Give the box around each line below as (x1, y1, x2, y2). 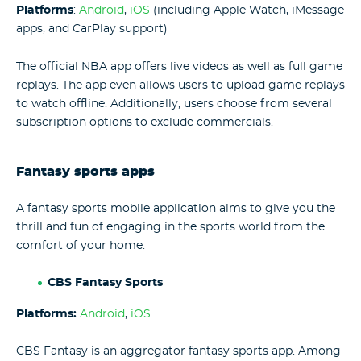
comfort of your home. (16, 240, 145, 252)
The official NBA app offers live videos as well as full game (16, 60, 342, 73)
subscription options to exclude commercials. (16, 116, 273, 128)
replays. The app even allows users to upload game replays (16, 79, 345, 91)
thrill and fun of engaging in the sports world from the (16, 222, 325, 234)
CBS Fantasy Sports (47, 277, 163, 289)
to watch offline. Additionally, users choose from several (16, 98, 332, 110)
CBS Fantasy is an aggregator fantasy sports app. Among (16, 346, 341, 358)
